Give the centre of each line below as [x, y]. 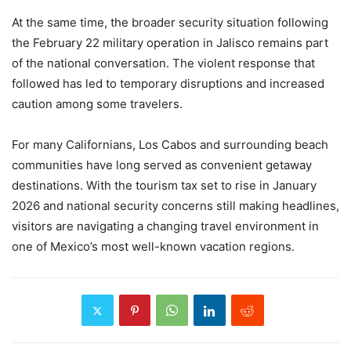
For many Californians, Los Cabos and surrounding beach [170, 145]
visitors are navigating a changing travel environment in [165, 226]
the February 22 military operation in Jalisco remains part [170, 43]
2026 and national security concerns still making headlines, [175, 206]
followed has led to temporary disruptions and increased [168, 84]
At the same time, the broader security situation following [170, 23]
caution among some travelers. [97, 104]
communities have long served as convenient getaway [162, 165]
